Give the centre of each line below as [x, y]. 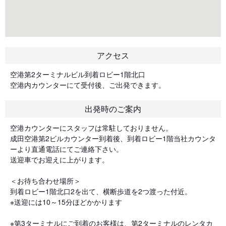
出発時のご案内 [113, 109]
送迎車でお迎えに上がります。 [60, 159]
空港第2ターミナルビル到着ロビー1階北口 [78, 74]
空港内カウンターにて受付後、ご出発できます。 [91, 85]
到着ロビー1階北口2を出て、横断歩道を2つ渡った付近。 [101, 191]
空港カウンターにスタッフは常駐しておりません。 [91, 128]
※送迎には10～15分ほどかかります [66, 202]
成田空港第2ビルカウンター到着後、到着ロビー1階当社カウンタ [113, 138]
